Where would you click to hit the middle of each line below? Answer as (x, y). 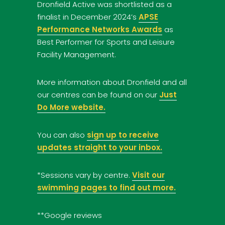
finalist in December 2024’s (88, 17)
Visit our (148, 175)
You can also (62, 135)
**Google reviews (70, 215)
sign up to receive (123, 135)
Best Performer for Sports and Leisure (106, 42)
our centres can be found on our (98, 94)
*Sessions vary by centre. (85, 175)
